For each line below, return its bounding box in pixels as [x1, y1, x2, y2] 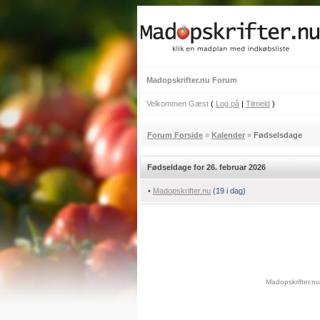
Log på [216, 99, 239, 108]
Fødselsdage [254, 131, 302, 139]
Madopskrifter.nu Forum [146, 76, 237, 84]
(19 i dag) [213, 186, 246, 195]
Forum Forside [147, 131, 203, 139]
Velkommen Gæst [146, 99, 209, 108]
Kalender [211, 131, 245, 139]
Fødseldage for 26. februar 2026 [147, 163, 266, 171]
